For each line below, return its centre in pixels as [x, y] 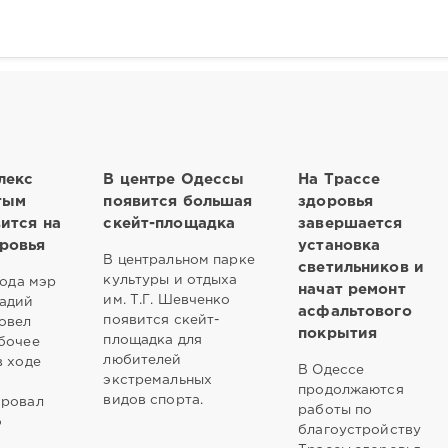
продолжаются [351, 389]
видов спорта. [153, 399]
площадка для [152, 339]
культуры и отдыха [170, 279]
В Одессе [331, 369]
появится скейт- [162, 319]
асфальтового [355, 311]
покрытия [338, 333]
